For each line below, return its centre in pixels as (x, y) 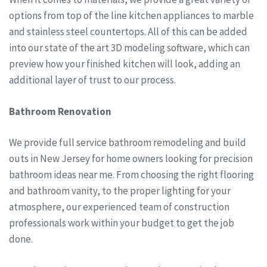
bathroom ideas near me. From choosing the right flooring (131, 175)
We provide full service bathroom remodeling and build (128, 143)
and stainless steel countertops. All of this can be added (128, 32)
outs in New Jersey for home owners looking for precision (131, 159)
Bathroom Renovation (60, 111)
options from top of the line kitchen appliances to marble (131, 16)
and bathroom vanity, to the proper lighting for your (120, 191)
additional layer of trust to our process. (92, 80)
